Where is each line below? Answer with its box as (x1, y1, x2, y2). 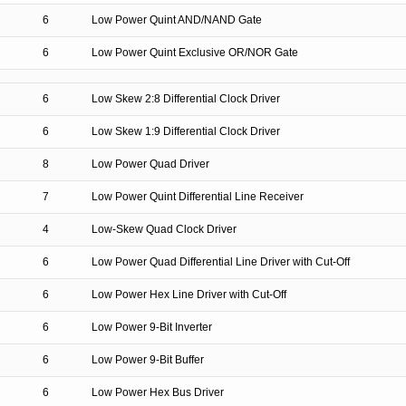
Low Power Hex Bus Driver (92, 386, 224, 399)
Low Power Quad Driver (92, 158, 209, 170)
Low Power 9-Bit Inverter (92, 321, 212, 333)
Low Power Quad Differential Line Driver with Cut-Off (92, 256, 350, 268)
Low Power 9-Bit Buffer (92, 353, 204, 366)
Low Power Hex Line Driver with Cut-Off (92, 288, 286, 301)
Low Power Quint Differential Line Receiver (92, 190, 304, 203)
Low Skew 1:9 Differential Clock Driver (92, 125, 280, 138)
